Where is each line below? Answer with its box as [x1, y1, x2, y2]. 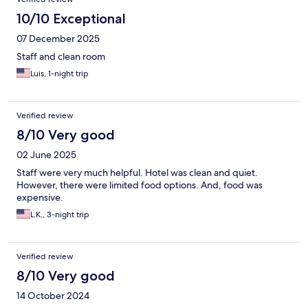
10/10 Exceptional [16, 10, 126, 27]
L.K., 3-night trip [30, 209, 89, 221]
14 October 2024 [16, 289, 89, 302]
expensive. [16, 191, 63, 204]
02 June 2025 [16, 148, 76, 162]
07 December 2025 [16, 32, 100, 45]
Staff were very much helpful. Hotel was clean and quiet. [16, 166, 258, 179]
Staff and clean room [16, 50, 105, 63]
